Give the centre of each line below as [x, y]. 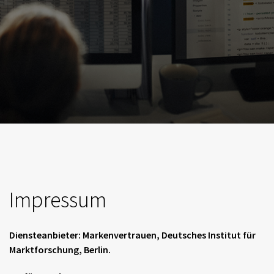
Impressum [58, 200]
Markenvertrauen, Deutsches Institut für [168, 235]
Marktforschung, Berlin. [60, 250]
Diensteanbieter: [45, 235]
